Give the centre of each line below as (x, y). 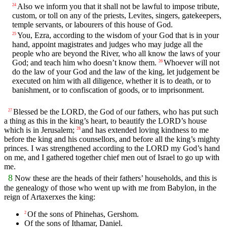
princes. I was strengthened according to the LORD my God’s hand (112, 148)
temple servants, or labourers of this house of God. (92, 25)
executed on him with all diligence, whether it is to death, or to (111, 81)
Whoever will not (192, 63)
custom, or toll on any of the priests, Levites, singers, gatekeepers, (117, 16)
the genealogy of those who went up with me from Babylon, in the (110, 188)
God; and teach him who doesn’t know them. (84, 63)
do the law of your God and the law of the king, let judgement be (116, 72)
